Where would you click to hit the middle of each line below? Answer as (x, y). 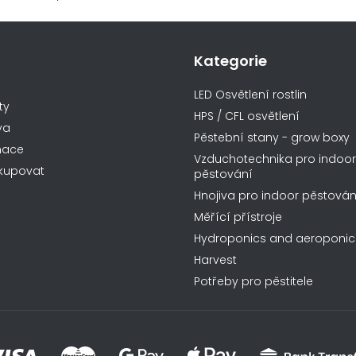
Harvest (215, 259)
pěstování (223, 174)
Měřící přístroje (238, 217)
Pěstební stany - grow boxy (272, 137)
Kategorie (230, 60)
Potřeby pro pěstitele (253, 281)
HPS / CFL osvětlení (247, 116)
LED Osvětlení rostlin (250, 94)
